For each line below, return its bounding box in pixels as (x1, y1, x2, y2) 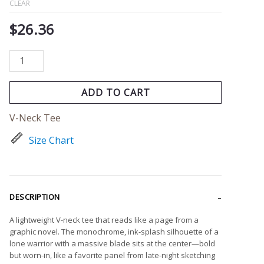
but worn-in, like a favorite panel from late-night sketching (9, 249, 215, 260)
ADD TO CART (81, 85, 150, 99)
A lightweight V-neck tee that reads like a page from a (9, 214, 199, 225)
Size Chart (29, 133, 74, 147)
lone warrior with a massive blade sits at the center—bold (9, 237, 215, 249)
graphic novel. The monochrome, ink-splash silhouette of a (9, 226, 219, 237)
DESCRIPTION (9, 191, 60, 202)
